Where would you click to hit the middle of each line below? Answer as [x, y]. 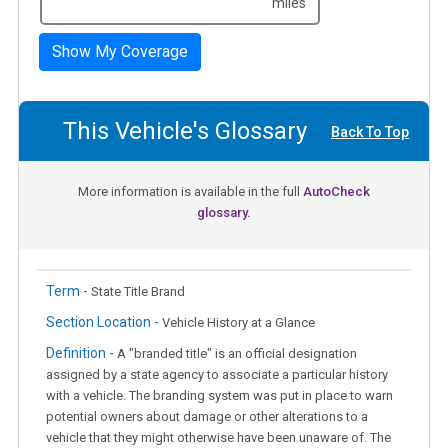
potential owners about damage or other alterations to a [207, 417]
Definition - [81, 353]
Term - [68, 291]
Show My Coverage [120, 52]
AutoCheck [336, 192]
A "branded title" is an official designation [237, 354]
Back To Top [370, 132]
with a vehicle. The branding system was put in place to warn [219, 396]
